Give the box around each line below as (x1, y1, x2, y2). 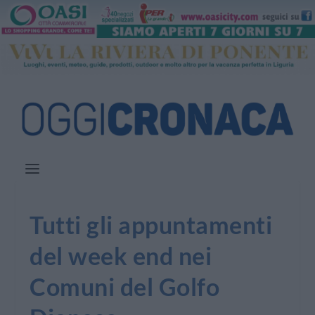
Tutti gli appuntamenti (30, 210, 273, 240)
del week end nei (30, 241, 212, 271)
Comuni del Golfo (30, 272, 220, 302)
